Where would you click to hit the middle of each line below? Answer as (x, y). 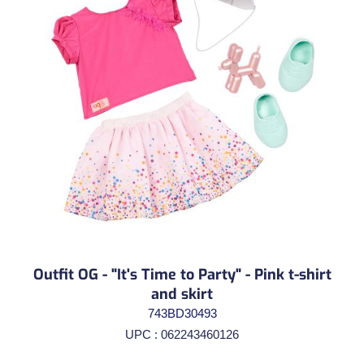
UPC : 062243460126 (182, 334)
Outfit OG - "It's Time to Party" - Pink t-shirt (182, 274)
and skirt (182, 294)
